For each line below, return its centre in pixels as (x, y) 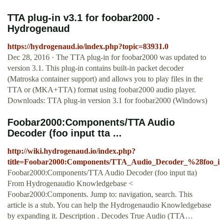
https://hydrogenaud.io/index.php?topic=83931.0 (88, 47)
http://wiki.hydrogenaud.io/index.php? (71, 151)
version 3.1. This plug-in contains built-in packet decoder (96, 68)
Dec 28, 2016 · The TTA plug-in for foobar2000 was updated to (107, 57)
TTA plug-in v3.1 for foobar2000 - (84, 18)
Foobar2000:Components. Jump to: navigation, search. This (100, 194)
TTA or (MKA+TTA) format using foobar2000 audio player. (102, 90)
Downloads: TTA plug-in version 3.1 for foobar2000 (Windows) (107, 101)
